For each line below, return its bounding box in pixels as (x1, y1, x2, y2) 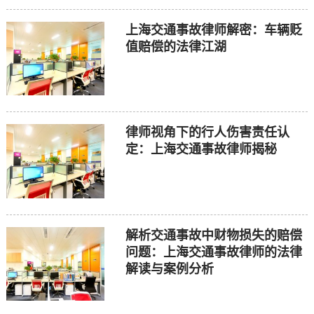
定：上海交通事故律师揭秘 (125, 142, 277, 157)
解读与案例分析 (125, 261, 214, 276)
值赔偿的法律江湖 (125, 39, 226, 54)
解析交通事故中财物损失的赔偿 (125, 228, 302, 243)
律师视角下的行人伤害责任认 (125, 125, 289, 140)
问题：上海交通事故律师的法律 (125, 245, 302, 259)
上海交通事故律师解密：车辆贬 (125, 22, 302, 37)
